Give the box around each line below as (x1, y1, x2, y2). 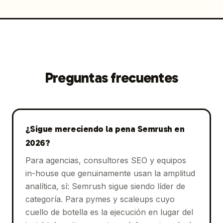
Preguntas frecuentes (45, 69, 178, 86)
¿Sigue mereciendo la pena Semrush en (25, 123, 185, 134)
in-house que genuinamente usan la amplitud (25, 168, 195, 178)
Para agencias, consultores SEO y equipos (25, 155, 186, 165)
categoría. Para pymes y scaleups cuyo (25, 194, 175, 204)
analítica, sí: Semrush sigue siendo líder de (25, 181, 185, 191)
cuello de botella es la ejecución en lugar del (25, 207, 193, 217)
